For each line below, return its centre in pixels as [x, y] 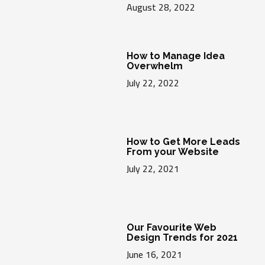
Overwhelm [154, 66]
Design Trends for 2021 [182, 237]
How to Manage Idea [175, 56]
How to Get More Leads [183, 142]
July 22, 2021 [153, 169]
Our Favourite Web [171, 227]
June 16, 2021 [154, 254]
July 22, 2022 [153, 83]
